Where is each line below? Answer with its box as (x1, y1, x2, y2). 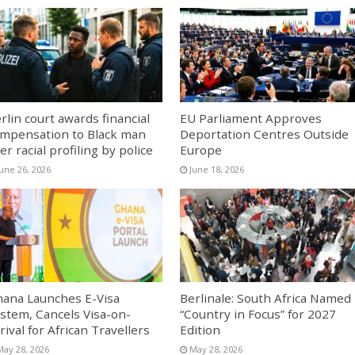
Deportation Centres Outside (179, 125, 349, 142)
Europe (179, 141, 222, 158)
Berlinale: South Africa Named (179, 289, 351, 306)
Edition (179, 321, 220, 338)
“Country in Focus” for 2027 (179, 305, 336, 322)
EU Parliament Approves (179, 109, 322, 126)
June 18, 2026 (189, 162, 244, 175)
